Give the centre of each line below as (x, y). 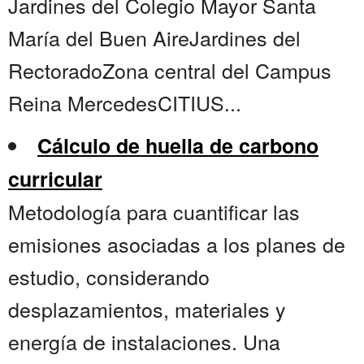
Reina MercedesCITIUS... (125, 103)
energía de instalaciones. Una (144, 342)
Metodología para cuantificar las (154, 212)
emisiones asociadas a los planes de (177, 244)
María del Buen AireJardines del (154, 38)
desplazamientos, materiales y (147, 309)
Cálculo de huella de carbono (178, 146)
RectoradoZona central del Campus (170, 70)
